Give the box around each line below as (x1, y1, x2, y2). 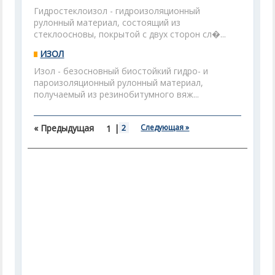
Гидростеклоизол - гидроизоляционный (34, 5, 201, 17)
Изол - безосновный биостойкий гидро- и (34, 65, 209, 77)
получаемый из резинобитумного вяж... (34, 88, 199, 100)
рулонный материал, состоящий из (34, 17, 181, 28)
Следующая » (141, 122, 190, 133)
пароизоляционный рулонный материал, (34, 77, 204, 88)
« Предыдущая (34, 122, 95, 134)
